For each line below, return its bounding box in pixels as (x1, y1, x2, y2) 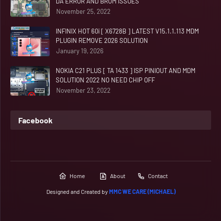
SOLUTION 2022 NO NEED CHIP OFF (56, 75, 155, 84)
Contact (148, 172, 168, 179)
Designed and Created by (46, 187, 109, 195)
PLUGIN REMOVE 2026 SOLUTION (56, 36, 148, 44)
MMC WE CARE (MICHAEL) (109, 187, 176, 195)
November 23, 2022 (56, 86, 110, 94)
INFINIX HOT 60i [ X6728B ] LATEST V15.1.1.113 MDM (56, 27, 199, 35)
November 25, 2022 (56, 7, 110, 15)
